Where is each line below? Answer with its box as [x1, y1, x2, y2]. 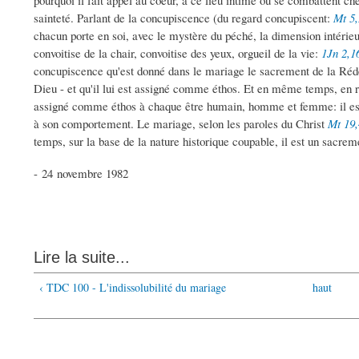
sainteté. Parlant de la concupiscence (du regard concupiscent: [34, 10, 333, 26]
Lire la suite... [34, 248, 130, 267]
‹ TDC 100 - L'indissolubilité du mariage [39, 280, 226, 296]
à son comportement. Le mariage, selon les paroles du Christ [34, 115, 328, 132]
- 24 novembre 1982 [34, 165, 128, 182]
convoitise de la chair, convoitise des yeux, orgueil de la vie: [34, 45, 321, 62]
